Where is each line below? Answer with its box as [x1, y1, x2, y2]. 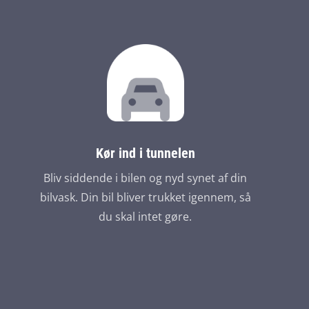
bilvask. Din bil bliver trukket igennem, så [39, 190, 251, 205]
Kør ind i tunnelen [95, 145, 195, 161]
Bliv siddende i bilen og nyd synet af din [43, 170, 248, 186]
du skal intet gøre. [99, 209, 192, 224]
